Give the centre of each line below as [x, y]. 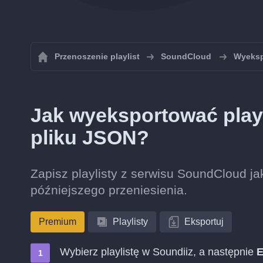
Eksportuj [204, 222]
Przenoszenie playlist [97, 56]
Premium [58, 222]
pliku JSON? [90, 137]
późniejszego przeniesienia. [109, 190]
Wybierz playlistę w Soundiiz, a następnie [158, 252]
